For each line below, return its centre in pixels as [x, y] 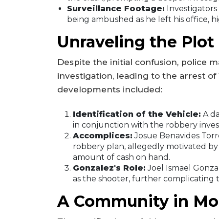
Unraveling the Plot [136, 42]
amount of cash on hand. [121, 157]
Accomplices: [103, 135]
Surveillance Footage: [116, 9]
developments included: [110, 90]
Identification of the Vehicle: [137, 114]
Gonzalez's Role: [109, 168]
